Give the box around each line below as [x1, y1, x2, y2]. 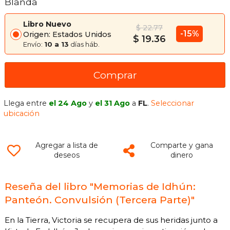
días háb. [69, 40, 100, 49]
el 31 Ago [95, 99, 130, 108]
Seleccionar [151, 99, 195, 108]
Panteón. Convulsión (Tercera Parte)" [5, 194, 195, 206]
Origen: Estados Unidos [23, 30, 111, 40]
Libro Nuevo [23, 20, 71, 29]
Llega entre [4, 99, 49, 108]
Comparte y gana [150, 141, 213, 150]
